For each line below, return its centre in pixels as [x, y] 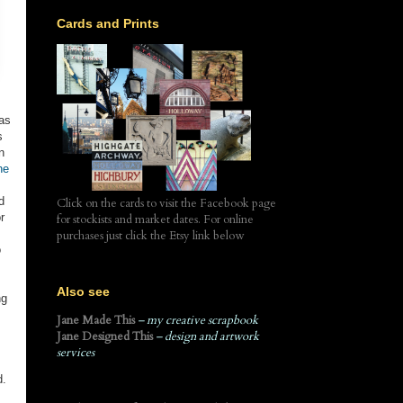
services [76, 353]
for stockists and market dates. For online [155, 219]
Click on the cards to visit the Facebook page [166, 203]
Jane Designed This [105, 337]
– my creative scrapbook [198, 321]
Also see [83, 292]
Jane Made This [96, 321]
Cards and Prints [108, 23]
